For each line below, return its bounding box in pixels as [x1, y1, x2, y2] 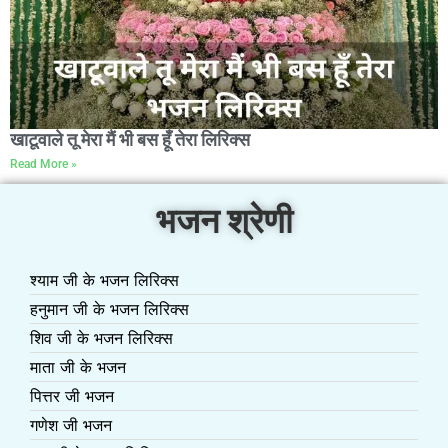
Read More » [10, 157, 77, 172]
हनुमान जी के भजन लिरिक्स [30, 299, 189, 320]
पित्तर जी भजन [30, 386, 114, 407]
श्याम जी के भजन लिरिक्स [30, 270, 179, 291]
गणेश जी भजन [30, 415, 112, 436]
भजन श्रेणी [155, 201, 293, 242]
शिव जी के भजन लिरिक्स [30, 328, 173, 349]
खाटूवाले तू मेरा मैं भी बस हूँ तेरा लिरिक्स [10, 129, 250, 151]
